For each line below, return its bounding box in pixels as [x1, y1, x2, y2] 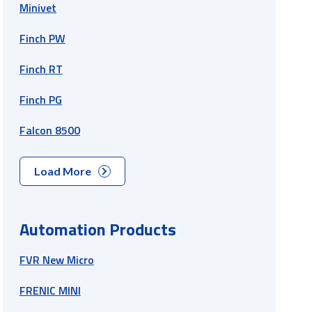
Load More [33, 164, 91, 178]
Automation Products [19, 216, 176, 242]
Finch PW [19, 29, 65, 47]
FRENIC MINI [19, 281, 81, 299]
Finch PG [19, 91, 62, 108]
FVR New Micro [19, 251, 94, 268]
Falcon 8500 [19, 121, 80, 139]
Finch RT [19, 60, 63, 77]
